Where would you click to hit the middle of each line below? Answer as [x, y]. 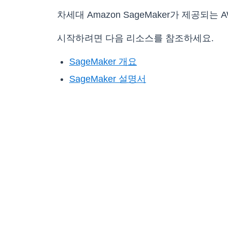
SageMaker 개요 [103, 62]
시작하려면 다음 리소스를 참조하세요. [135, 38]
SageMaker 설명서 [108, 79]
